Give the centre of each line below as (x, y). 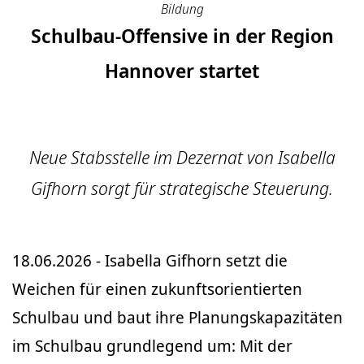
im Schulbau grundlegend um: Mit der (152, 346)
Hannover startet (182, 70)
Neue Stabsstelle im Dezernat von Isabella (182, 157)
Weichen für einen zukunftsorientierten (157, 289)
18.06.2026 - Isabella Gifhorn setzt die (150, 260)
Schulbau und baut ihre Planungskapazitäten (178, 317)
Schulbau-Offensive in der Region (182, 35)
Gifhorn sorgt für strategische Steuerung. (182, 188)
